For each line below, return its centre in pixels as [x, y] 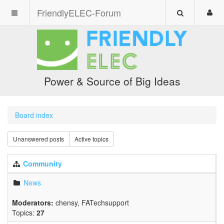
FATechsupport [105, 202]
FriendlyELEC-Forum [79, 12]
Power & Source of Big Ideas [112, 81]
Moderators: [33, 202]
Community [42, 163]
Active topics [91, 139]
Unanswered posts [38, 139]
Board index [34, 115]
